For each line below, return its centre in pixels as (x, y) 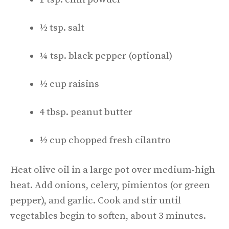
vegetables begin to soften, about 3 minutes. (108, 216)
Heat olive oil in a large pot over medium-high (113, 170)
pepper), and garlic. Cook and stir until (96, 201)
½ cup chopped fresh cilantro (105, 140)
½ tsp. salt (62, 28)
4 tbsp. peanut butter (86, 112)
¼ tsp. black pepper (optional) (106, 56)
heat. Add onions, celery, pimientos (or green (110, 185)
